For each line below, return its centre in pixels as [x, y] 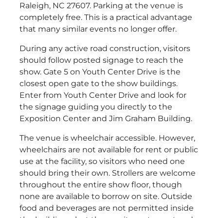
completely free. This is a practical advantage [106, 18]
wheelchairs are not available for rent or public [109, 150]
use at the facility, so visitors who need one [102, 162]
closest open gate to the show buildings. [99, 84]
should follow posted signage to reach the [101, 60]
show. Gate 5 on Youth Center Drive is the [100, 72]
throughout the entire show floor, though [101, 185]
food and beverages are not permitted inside [107, 208]
